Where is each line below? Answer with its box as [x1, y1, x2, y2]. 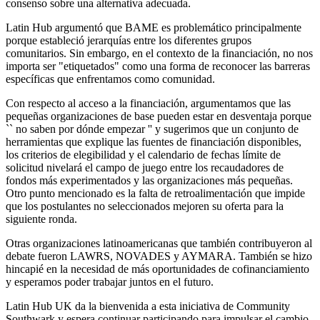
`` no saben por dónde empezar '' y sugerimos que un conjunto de [6, 123, 299, 136]
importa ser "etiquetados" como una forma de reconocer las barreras [6, 60, 310, 73]
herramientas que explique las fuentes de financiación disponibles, [6, 136, 301, 149]
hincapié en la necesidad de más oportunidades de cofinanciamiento [6, 263, 309, 276]
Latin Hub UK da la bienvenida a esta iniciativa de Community [6, 300, 290, 313]
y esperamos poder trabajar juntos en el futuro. [6, 276, 216, 289]
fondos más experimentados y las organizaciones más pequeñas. [6, 174, 293, 187]
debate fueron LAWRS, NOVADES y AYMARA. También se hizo [6, 250, 312, 263]
